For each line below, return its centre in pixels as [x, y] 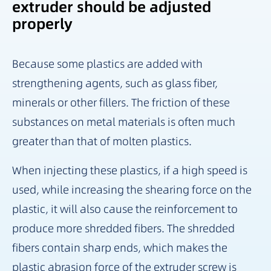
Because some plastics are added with [107, 64]
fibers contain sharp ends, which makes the [120, 247]
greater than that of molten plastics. [102, 141]
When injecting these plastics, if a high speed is [130, 170]
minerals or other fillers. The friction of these [121, 102]
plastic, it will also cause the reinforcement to [125, 209]
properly [42, 24]
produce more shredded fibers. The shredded [123, 228]
